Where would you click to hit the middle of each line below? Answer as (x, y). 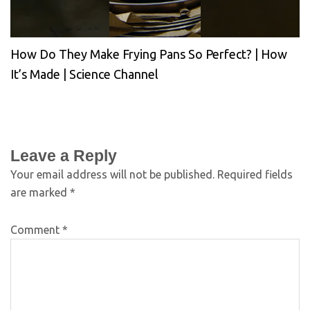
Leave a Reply (64, 155)
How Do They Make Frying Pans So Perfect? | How (149, 54)
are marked (40, 192)
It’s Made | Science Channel (84, 74)
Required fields (255, 174)
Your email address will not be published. (112, 174)
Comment (36, 229)
